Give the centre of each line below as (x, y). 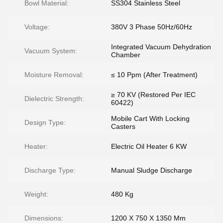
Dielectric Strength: (54, 99)
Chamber (126, 55)
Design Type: (45, 122)
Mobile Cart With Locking (150, 118)
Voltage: (37, 27)
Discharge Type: (50, 170)
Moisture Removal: (54, 75)
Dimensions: (44, 218)
